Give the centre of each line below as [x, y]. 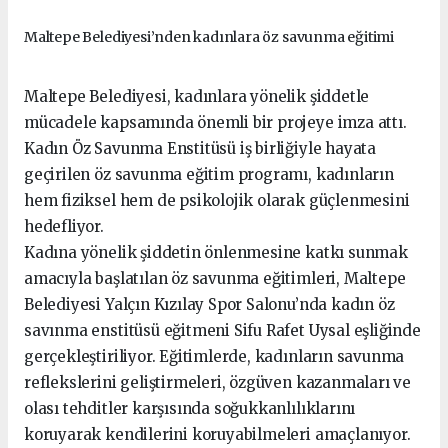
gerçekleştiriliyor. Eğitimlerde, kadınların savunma [214, 357]
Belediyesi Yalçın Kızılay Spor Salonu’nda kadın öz [209, 305]
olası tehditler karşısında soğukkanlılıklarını [190, 409]
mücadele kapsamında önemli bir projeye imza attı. [215, 123]
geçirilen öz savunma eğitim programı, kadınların [209, 175]
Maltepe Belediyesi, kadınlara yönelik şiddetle [197, 97]
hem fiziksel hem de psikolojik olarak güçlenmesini [217, 201]
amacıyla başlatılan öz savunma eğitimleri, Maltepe [215, 279]
